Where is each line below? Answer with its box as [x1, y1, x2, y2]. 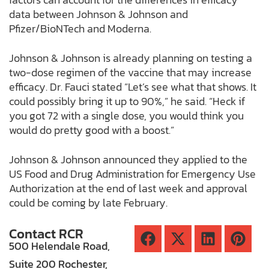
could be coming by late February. [9, 195, 168, 211]
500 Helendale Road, [9, 238, 110, 255]
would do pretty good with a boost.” [9, 122, 174, 139]
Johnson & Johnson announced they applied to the [9, 151, 247, 168]
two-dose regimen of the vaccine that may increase [9, 64, 252, 81]
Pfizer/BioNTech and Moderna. [9, 20, 151, 37]
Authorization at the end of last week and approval [9, 180, 247, 197]
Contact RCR [9, 224, 83, 244]
